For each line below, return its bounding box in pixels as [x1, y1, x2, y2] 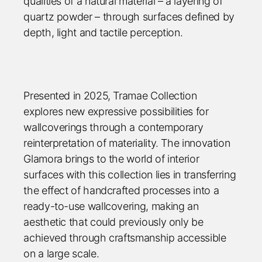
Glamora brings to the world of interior [23, 153, 199, 165]
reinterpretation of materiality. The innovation [23, 137, 230, 149]
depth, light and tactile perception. [23, 26, 183, 39]
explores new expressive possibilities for [23, 105, 209, 118]
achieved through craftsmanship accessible [23, 232, 226, 244]
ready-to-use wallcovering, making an [23, 200, 199, 212]
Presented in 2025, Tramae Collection [23, 89, 197, 102]
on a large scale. [23, 247, 99, 260]
